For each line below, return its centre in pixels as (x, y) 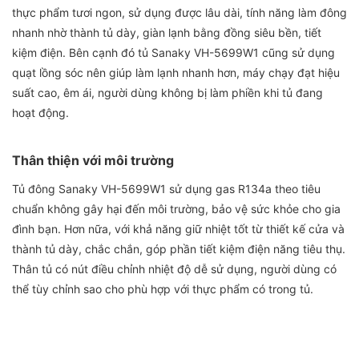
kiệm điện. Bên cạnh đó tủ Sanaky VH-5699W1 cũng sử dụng (173, 53)
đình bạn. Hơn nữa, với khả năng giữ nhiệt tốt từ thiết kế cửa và (178, 229)
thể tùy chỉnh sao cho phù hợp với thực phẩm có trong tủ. (163, 289)
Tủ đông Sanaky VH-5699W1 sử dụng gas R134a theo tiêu (166, 189)
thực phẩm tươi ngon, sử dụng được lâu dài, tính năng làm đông (179, 13)
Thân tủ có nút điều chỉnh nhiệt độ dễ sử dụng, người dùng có (174, 269)
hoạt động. (40, 113)
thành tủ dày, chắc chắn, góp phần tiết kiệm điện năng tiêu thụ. (179, 249)
